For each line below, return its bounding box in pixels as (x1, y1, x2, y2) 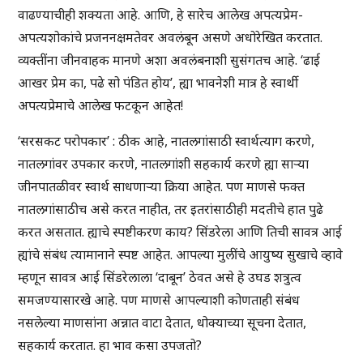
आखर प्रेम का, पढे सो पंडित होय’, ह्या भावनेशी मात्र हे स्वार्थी (18, 74, 299, 92)
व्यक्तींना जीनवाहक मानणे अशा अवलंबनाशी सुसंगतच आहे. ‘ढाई (18, 51, 321, 70)
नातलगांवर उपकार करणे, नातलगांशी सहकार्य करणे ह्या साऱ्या (18, 155, 310, 173)
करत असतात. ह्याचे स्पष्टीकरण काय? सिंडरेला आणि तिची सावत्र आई (18, 223, 343, 241)
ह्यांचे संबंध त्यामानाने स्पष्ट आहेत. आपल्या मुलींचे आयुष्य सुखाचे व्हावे (18, 246, 344, 264)
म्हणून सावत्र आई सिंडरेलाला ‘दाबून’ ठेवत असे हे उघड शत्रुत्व (18, 268, 302, 287)
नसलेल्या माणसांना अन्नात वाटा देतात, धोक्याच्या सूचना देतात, (18, 314, 307, 332)
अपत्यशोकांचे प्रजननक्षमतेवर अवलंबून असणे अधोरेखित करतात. (18, 28, 323, 47)
